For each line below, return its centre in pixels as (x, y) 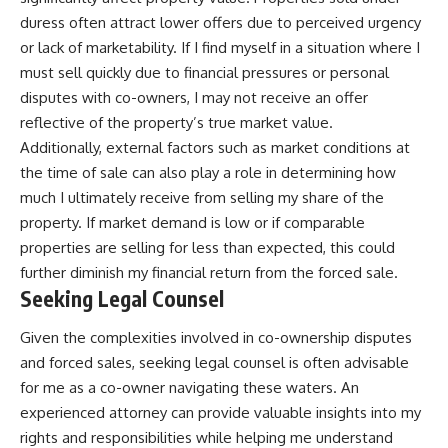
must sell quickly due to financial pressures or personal (204, 72)
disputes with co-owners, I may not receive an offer (194, 97)
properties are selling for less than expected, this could (207, 247)
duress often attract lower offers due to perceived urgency (220, 22)
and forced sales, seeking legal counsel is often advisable (214, 363)
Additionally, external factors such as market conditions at (215, 147)
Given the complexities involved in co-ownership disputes (216, 338)
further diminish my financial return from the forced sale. (209, 272)
